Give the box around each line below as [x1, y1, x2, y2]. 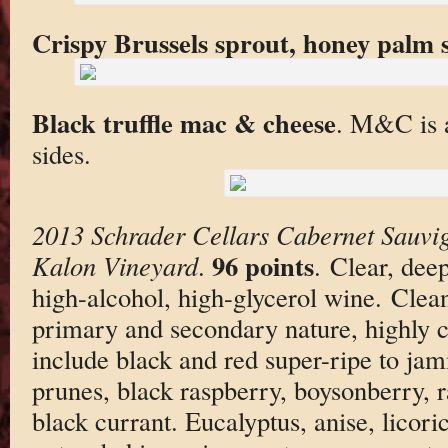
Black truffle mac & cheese [31, 103, 336, 143]
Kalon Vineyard [31, 247, 198, 283]
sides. [31, 136, 91, 172]
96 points [211, 245, 314, 285]
